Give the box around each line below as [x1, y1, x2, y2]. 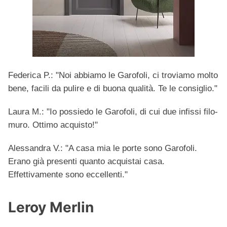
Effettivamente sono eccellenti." [8, 170, 128, 180]
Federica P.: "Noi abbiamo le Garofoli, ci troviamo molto [8, 70, 218, 81]
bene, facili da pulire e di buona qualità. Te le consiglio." [8, 84, 217, 94]
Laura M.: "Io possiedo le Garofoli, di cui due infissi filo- [8, 107, 218, 117]
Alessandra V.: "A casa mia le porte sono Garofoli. [8, 143, 197, 154]
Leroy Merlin [8, 199, 94, 216]
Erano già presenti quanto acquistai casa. [8, 157, 165, 167]
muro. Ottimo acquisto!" [8, 120, 98, 130]
